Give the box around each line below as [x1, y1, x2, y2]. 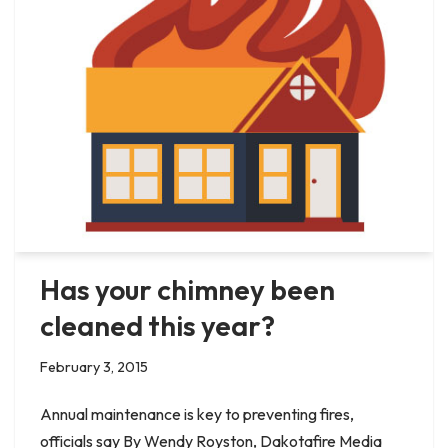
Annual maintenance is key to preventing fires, [40, 403, 354, 424]
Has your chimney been [40, 271, 335, 307]
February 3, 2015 [40, 357, 148, 376]
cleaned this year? [40, 307, 275, 343]
